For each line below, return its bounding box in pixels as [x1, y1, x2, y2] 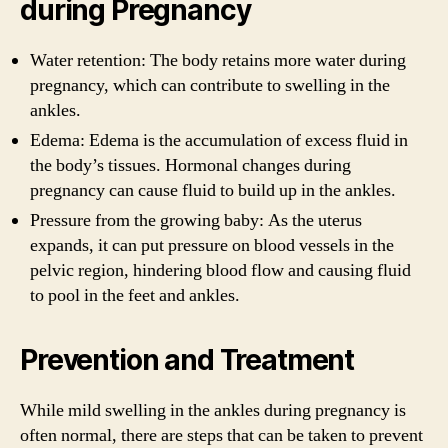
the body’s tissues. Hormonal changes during [30, 153, 351, 177]
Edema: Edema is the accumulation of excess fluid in [30, 128, 408, 152]
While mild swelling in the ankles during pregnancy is [20, 398, 406, 422]
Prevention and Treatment [20, 342, 355, 377]
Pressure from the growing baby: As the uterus [30, 208, 362, 232]
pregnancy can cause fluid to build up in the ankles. [30, 178, 396, 202]
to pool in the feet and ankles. [30, 283, 240, 307]
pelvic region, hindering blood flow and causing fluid [30, 258, 411, 282]
